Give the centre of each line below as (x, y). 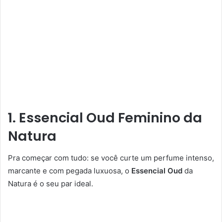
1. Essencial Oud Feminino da (105, 117)
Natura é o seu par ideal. (51, 184)
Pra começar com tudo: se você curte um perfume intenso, (111, 158)
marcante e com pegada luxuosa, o (70, 171)
